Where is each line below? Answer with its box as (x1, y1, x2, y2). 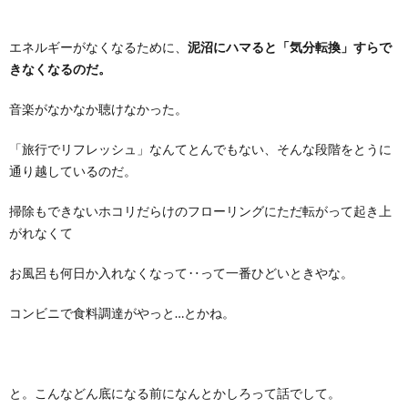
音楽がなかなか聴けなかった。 (9, 101, 188, 117)
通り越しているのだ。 (9, 163, 137, 179)
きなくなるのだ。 (9, 61, 111, 77)
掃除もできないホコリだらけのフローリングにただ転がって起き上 (9, 203, 392, 219)
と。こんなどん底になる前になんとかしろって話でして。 (9, 385, 341, 402)
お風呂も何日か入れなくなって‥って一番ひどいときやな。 (9, 265, 353, 281)
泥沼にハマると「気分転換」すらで (188, 39, 392, 56)
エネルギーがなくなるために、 (9, 39, 188, 56)
